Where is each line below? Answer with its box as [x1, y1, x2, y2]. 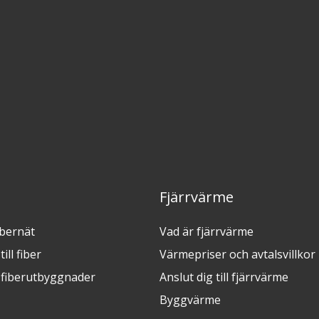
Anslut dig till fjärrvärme [159, 269, 288, 286]
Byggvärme [159, 292, 221, 308]
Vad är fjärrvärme [159, 224, 253, 240]
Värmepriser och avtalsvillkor [159, 246, 315, 263]
